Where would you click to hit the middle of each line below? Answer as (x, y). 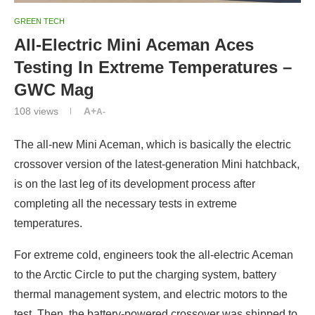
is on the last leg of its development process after (135, 184)
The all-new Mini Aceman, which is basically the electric (153, 144)
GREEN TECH (39, 21)
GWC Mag (54, 89)
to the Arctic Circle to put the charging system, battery (145, 274)
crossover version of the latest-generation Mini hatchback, (157, 164)
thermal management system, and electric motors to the (151, 294)
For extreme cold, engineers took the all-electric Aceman (154, 255)
